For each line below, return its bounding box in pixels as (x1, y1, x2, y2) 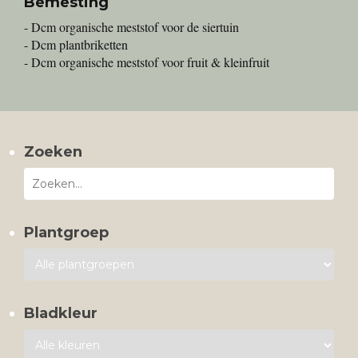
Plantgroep (24, 224, 109, 242)
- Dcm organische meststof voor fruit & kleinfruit (24, 54, 269, 71)
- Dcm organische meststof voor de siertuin (24, 18, 239, 36)
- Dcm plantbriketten (24, 36, 128, 54)
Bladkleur (24, 304, 97, 323)
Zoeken (24, 143, 82, 161)
